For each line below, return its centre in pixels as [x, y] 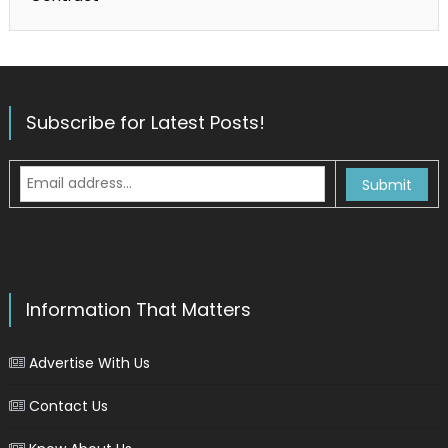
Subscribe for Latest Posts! [145, 122]
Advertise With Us [89, 362]
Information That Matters [138, 309]
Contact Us [68, 405]
